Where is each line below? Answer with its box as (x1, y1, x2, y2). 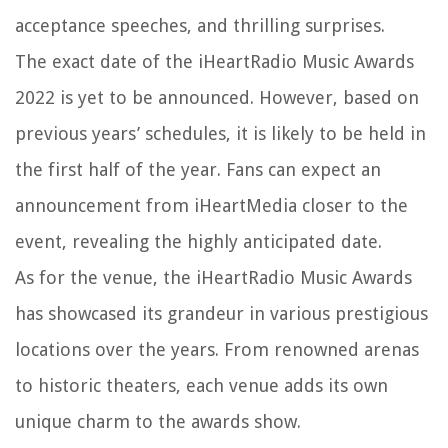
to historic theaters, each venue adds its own (15, 374, 388, 396)
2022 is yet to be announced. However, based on (15, 86, 419, 108)
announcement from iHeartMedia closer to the (15, 194, 408, 216)
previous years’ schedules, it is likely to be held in (15, 122, 426, 144)
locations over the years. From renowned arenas (15, 338, 419, 360)
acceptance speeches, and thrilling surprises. (15, 14, 385, 36)
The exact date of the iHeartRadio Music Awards (15, 50, 414, 72)
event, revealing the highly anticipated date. (15, 230, 382, 252)
